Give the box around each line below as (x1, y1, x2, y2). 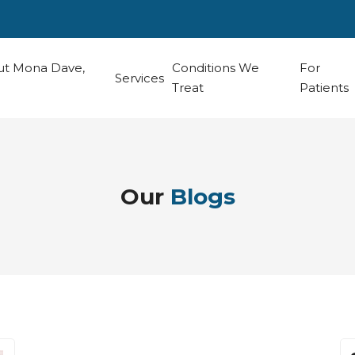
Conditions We (172, 60, 260, 76)
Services (115, 70, 165, 86)
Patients (299, 80, 349, 96)
